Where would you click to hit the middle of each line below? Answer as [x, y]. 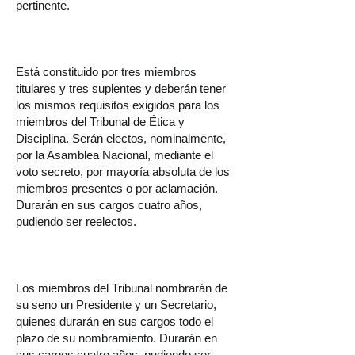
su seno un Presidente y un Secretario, [116, 305]
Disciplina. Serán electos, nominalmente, [121, 138]
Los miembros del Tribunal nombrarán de [122, 288]
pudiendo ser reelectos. [76, 221]
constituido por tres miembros [120, 72]
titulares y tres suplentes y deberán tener [121, 88]
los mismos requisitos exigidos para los [118, 105]
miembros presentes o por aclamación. [117, 188]
